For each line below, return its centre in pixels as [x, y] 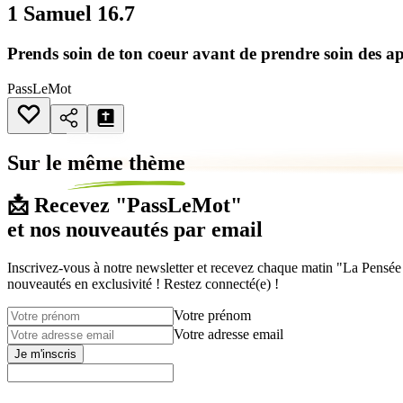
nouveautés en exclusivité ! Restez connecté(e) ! [143, 284]
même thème [126, 163]
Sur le [37, 163]
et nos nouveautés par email [135, 230]
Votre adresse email [228, 335]
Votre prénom [212, 316]
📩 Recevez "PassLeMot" [125, 206]
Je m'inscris [45, 354]
